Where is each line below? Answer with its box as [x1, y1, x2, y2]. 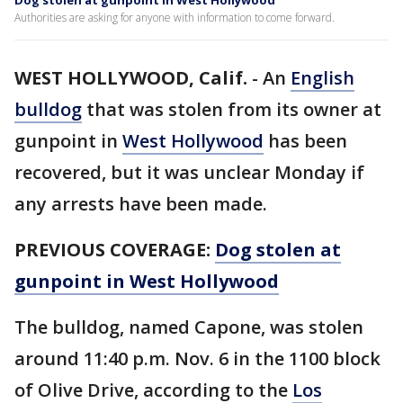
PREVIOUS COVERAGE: [14, 237, 210, 262]
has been [264, 129, 347, 153]
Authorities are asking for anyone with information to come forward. [14, 10, 335, 25]
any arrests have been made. [14, 192, 267, 216]
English [291, 66, 354, 90]
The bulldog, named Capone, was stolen [14, 315, 363, 339]
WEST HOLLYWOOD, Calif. [14, 66, 247, 90]
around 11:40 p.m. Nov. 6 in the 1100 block [14, 346, 381, 371]
